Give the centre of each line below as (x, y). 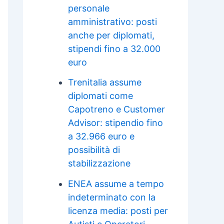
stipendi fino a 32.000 (114, 48)
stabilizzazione (99, 163)
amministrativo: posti (112, 21)
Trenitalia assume (105, 82)
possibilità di (94, 150)
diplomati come (100, 96)
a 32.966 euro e (101, 136)
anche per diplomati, (111, 35)
